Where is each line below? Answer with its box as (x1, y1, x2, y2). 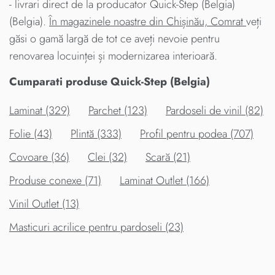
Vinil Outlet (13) (9, 196, 79, 212)
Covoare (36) (9, 149, 69, 166)
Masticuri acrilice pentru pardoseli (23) (9, 219, 184, 236)
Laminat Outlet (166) (120, 172, 209, 189)
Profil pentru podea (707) (140, 126, 254, 142)
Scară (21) (145, 149, 190, 166)
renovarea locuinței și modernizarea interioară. (9, 48, 217, 64)
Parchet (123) (88, 103, 147, 119)
